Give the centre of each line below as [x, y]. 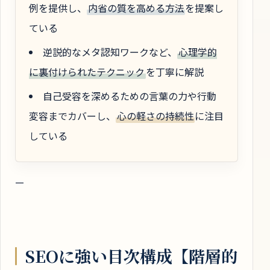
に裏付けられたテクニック [87, 72]
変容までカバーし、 [72, 116]
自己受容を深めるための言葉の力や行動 [130, 96]
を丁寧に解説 [174, 72]
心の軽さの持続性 [155, 116]
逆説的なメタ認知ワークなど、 [110, 52]
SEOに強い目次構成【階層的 [131, 256]
